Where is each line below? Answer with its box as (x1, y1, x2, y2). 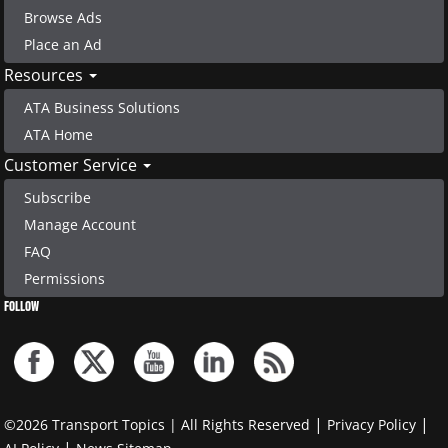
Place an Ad (24, 34, 102, 54)
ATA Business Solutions (24, 97, 180, 117)
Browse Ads (24, 7, 102, 27)
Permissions (24, 268, 105, 288)
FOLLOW (4, 296, 39, 315)
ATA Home (24, 124, 93, 144)
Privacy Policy (327, 414, 416, 434)
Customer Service (4, 153, 141, 176)
